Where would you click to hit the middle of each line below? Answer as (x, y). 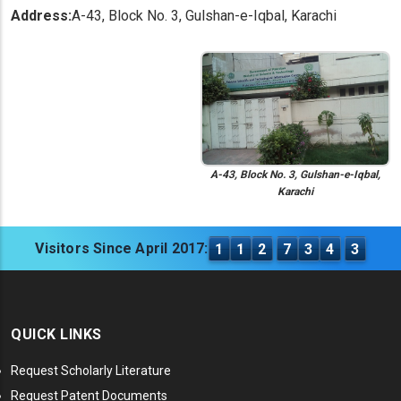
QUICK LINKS (56, 335)
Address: (41, 16)
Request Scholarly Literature (91, 371)
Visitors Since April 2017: (122, 249)
